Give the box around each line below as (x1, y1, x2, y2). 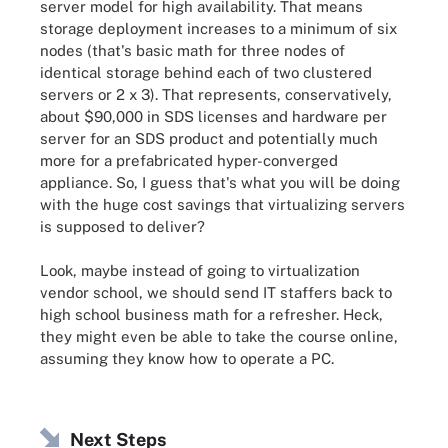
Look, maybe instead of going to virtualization (40, 262, 360, 279)
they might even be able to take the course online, (40, 328, 398, 345)
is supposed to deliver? (40, 217, 205, 235)
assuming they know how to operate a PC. (40, 350, 334, 367)
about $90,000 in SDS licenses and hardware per (40, 107, 387, 125)
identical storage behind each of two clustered (40, 63, 372, 81)
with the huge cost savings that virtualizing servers (40, 195, 405, 213)
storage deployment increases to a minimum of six (40, 19, 397, 37)
